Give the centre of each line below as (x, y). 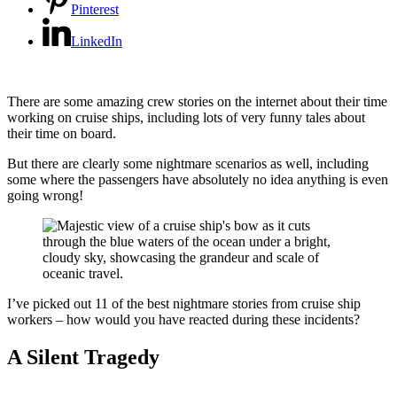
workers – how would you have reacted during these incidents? (183, 319)
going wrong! (45, 195)
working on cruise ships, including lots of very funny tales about (186, 117)
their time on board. (62, 133)
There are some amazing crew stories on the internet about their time (197, 101)
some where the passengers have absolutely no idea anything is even (198, 179)
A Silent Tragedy (83, 357)
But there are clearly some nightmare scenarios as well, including (188, 163)
